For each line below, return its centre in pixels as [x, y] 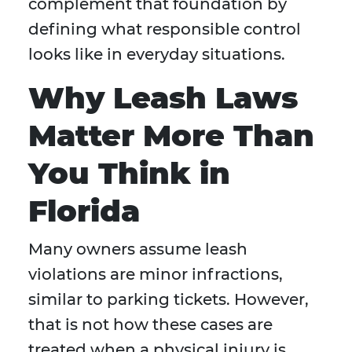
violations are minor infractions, [156, 275]
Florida [84, 211]
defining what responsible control [165, 29]
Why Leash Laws [163, 98]
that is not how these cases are [150, 325]
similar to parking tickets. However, [169, 300]
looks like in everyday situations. [157, 55]
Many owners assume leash [138, 249]
